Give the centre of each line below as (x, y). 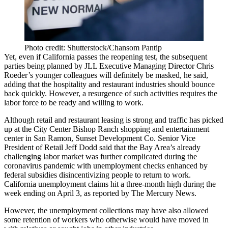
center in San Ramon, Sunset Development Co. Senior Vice (100, 138)
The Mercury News (163, 193)
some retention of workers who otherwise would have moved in (106, 219)
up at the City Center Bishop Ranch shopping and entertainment (107, 129)
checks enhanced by (174, 165)
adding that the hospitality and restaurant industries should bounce (109, 84)
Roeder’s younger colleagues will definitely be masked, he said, (106, 75)
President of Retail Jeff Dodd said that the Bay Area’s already (102, 147)
